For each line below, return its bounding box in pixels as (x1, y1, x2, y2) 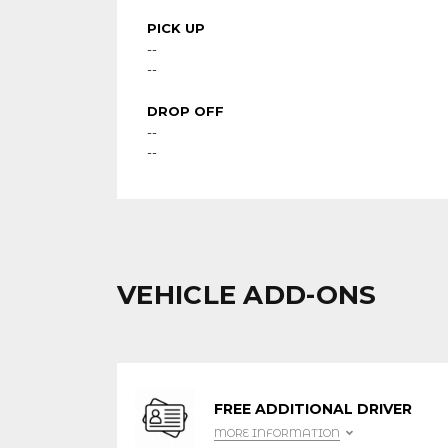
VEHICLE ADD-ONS (117, 279, 377, 311)
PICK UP (147, 20, 205, 36)
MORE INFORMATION (214, 426, 340, 440)
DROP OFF (147, 103, 224, 119)
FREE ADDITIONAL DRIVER (214, 400, 412, 418)
